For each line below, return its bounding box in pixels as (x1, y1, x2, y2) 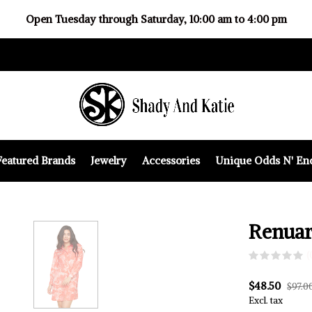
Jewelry (90, 153, 127, 167)
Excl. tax (249, 295, 283, 306)
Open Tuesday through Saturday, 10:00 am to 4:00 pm (25, 13, 287, 26)
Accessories (141, 153, 200, 167)
